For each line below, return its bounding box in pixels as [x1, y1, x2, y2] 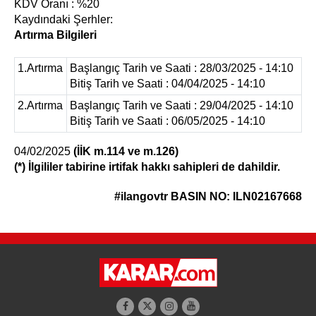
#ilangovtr [114, 190, 168, 202]
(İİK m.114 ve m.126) [73, 145, 178, 157]
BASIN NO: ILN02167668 [171, 190, 302, 202]
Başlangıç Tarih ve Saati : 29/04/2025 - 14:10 [70, 99, 293, 111]
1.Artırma [18, 62, 63, 74]
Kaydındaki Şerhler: [14, 13, 113, 25]
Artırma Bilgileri [14, 29, 97, 41]
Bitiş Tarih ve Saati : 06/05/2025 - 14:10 [70, 115, 265, 127]
